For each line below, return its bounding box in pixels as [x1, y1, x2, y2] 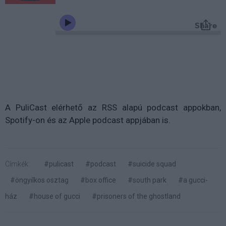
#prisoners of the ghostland [92, 192, 181, 200]
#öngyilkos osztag [10, 176, 69, 184]
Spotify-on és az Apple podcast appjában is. [5, 115, 171, 125]
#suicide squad [128, 159, 176, 168]
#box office [80, 176, 116, 184]
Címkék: [5, 159, 30, 168]
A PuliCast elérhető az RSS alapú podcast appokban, [5, 102, 221, 112]
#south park [128, 176, 166, 184]
